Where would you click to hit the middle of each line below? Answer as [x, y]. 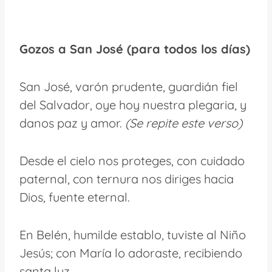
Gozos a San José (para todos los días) [135, 49]
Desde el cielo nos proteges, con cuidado [132, 160]
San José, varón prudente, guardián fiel [129, 86]
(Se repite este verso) [184, 123]
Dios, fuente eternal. [75, 197]
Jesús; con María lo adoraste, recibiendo [131, 253]
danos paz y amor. [72, 123]
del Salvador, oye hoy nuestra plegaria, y [133, 104]
